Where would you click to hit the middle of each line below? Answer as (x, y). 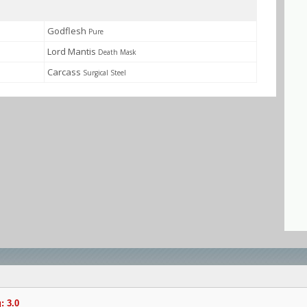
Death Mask (117, 52)
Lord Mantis (73, 51)
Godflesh (68, 31)
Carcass (65, 72)
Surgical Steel (105, 73)
